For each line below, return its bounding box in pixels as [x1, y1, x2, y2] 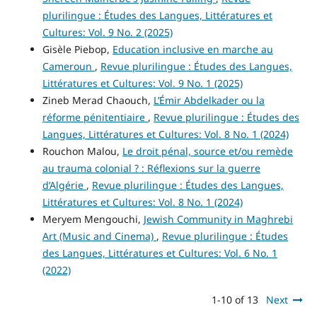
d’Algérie [42, 178, 86, 192]
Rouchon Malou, [42, 144, 122, 158]
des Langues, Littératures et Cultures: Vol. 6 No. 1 [42, 246, 277, 260]
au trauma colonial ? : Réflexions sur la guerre [42, 161, 260, 175]
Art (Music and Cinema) [42, 229, 156, 243]
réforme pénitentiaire [42, 110, 148, 125]
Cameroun [42, 59, 95, 74]
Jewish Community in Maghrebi [143, 212, 293, 226]
